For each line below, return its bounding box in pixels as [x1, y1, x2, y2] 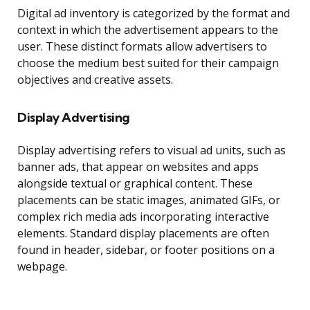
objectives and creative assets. [17, 72, 173, 88]
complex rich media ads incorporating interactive [17, 209, 269, 225]
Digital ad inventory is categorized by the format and [17, 6, 290, 21]
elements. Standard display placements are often [17, 226, 269, 241]
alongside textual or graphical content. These [17, 176, 253, 192]
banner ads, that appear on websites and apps [17, 159, 259, 175]
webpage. [17, 259, 67, 275]
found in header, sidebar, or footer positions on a [17, 242, 275, 258]
